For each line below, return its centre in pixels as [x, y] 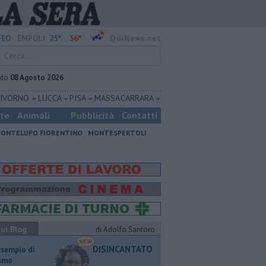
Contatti [140, 115]
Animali [34, 115]
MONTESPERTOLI [117, 133]
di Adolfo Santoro [125, 229]
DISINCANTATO [123, 249]
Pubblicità [92, 115]
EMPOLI [31, 38]
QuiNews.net [135, 38]
